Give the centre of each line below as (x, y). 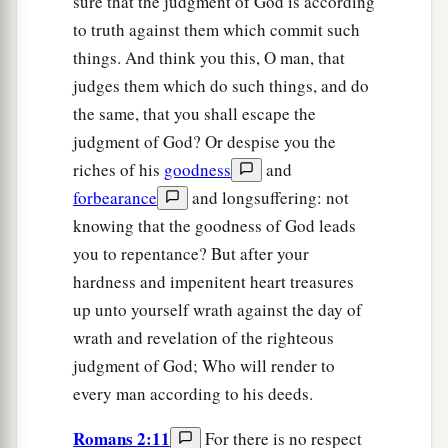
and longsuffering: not (268, 197)
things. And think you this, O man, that (209, 57)
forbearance (115, 197)
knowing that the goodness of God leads (214, 225)
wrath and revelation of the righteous (203, 337)
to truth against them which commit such (216, 29)
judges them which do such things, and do (221, 85)
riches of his (118, 169)
